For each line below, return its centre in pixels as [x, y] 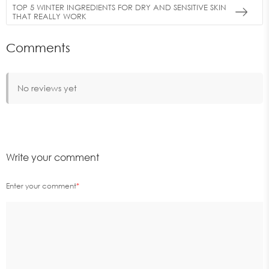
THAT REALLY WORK [50, 16]
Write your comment [53, 158]
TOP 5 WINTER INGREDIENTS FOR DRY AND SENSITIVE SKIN [119, 7]
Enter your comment [41, 186]
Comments [38, 48]
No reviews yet [47, 88]
